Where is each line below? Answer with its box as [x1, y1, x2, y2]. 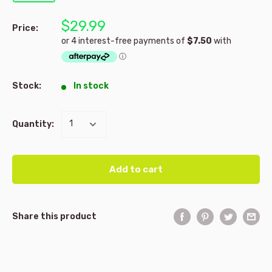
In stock [73, 80, 109, 91]
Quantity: [12, 118, 54, 129]
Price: [12, 22, 38, 33]
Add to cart [109, 163, 163, 175]
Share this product [12, 211, 97, 222]
